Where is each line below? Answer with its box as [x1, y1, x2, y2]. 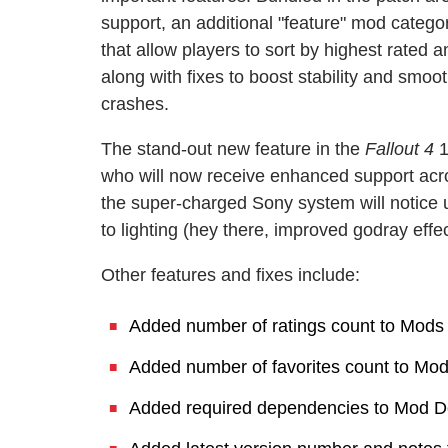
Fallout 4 [365, 139, 434, 159]
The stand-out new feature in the [101, 139, 365, 159]
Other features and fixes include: [101, 265, 360, 285]
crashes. [101, 94, 169, 114]
